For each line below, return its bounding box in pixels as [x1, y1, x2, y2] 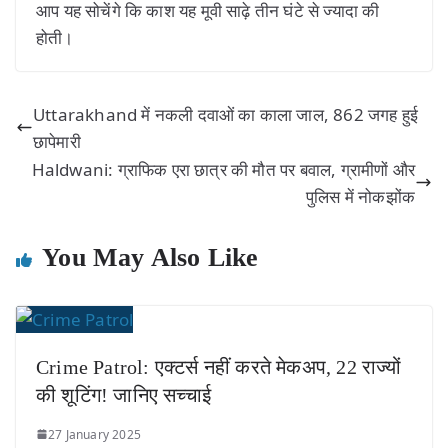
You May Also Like [42, 242, 259, 272]
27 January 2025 [48, 425, 141, 443]
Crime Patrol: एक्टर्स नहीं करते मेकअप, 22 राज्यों [36, 355, 402, 378]
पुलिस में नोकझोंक [306, 184, 415, 208]
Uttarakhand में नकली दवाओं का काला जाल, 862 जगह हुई [33, 102, 419, 126]
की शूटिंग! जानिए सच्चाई [36, 383, 217, 406]
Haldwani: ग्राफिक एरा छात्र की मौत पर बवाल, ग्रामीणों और [31, 157, 415, 181]
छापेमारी [33, 129, 81, 153]
